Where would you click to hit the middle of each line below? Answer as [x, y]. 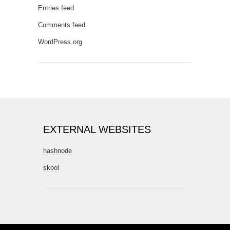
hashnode [57, 151]
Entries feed [56, 8]
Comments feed [62, 25]
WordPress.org [60, 42]
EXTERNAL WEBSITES [97, 130]
